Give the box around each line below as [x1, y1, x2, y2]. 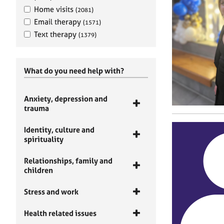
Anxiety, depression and [24, 94, 107, 103]
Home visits [34, 4, 75, 14]
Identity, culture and [24, 125, 94, 134]
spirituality [24, 134, 63, 144]
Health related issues [24, 208, 96, 218]
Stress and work [24, 187, 78, 196]
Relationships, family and [24, 156, 112, 165]
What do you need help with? [24, 66, 124, 75]
